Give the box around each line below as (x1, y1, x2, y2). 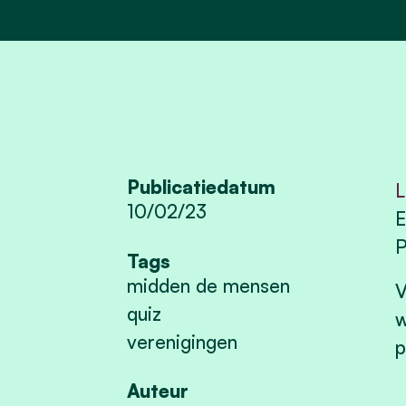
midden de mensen (127, 273, 291, 297)
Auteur (127, 379, 189, 403)
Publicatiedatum (127, 174, 276, 198)
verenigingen (127, 329, 238, 353)
